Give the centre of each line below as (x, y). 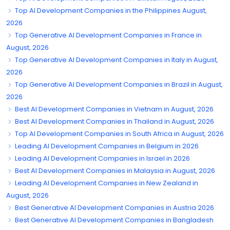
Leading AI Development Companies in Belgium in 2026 (106, 146)
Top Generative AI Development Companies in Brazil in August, (118, 84)
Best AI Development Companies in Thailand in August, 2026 (114, 121)
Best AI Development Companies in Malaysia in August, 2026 (114, 170)
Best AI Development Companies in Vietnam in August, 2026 (113, 109)
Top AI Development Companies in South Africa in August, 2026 (119, 133)
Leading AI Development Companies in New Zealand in (106, 183)
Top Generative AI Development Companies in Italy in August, (116, 60)
